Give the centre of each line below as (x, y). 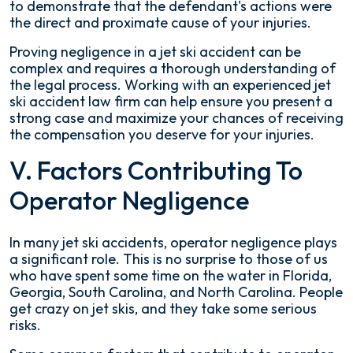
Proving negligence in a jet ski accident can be (155, 52)
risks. (25, 325)
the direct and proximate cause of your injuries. (160, 22)
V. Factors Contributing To (156, 170)
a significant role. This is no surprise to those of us (169, 259)
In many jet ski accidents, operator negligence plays (173, 242)
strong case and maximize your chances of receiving (176, 118)
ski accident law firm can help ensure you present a (171, 101)
